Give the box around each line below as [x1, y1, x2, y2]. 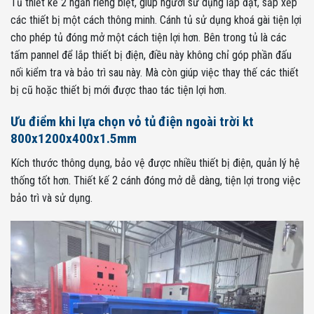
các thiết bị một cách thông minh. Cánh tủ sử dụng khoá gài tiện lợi [11, 13, 301, 27]
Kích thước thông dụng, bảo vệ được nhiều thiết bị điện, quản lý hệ [11, 156, 300, 170]
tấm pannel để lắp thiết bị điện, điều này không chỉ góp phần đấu [11, 48, 292, 62]
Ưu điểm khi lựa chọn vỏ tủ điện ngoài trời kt [11, 113, 254, 130]
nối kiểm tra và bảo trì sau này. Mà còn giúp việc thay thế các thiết [11, 66, 299, 80]
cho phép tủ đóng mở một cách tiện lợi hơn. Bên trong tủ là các [11, 31, 287, 45]
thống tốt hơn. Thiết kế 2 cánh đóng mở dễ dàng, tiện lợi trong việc [11, 173, 301, 187]
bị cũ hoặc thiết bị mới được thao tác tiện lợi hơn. [11, 83, 226, 97]
